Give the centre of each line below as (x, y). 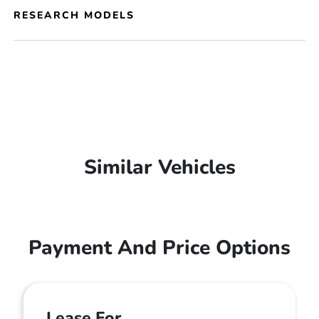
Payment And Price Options (159, 248)
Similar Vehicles (159, 167)
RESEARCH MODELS (74, 15)
